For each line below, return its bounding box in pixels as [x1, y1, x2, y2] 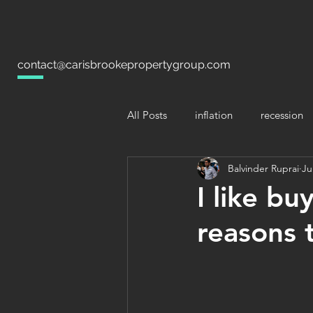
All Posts [127, 108, 167, 122]
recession [261, 108, 303, 122]
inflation [195, 108, 233, 122]
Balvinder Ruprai [228, 161, 299, 175]
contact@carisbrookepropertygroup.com [17, 58, 231, 71]
